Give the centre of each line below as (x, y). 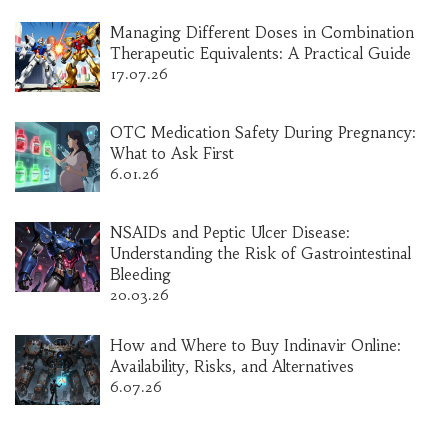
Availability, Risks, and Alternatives (232, 367)
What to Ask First (172, 154)
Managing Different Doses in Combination (262, 33)
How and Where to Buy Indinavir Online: (255, 346)
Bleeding (140, 275)
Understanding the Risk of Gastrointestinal (260, 254)
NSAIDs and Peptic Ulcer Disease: (230, 233)
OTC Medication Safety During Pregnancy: (263, 133)
